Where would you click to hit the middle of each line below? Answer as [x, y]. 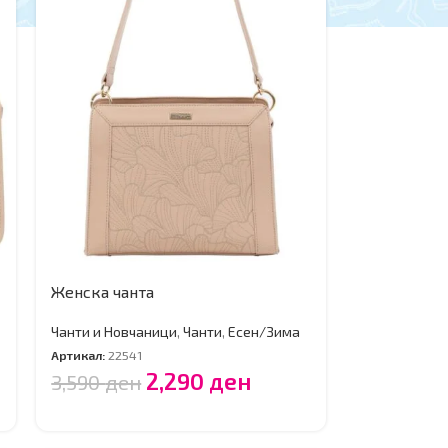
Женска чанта [103, 292]
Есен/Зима [264, 332]
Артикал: [80, 355]
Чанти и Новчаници [114, 332]
